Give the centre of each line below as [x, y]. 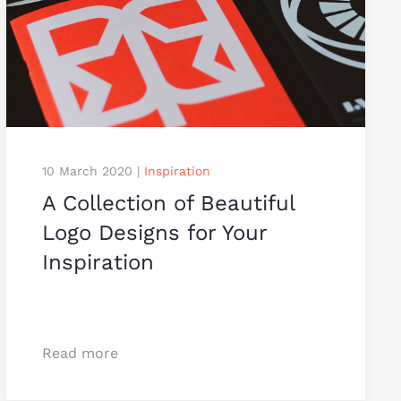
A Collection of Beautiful [168, 203]
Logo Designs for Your [154, 232]
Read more [80, 353]
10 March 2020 [87, 171]
